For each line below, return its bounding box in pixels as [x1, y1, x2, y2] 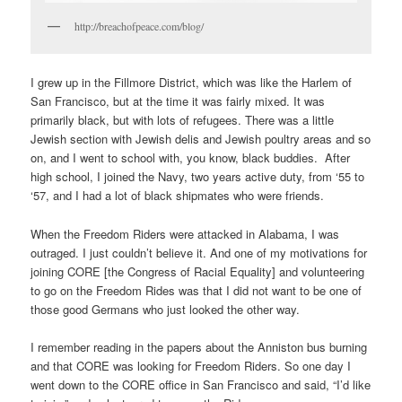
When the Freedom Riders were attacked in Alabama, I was [31, 224, 340, 242]
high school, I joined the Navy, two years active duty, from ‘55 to [31, 168, 365, 186]
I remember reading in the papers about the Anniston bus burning [31, 337, 368, 355]
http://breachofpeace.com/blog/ [74, 19, 205, 34]
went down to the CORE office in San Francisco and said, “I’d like [31, 375, 371, 393]
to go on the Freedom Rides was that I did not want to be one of [31, 281, 363, 299]
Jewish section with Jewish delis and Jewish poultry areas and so [31, 130, 371, 148]
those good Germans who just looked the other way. [31, 300, 301, 318]
